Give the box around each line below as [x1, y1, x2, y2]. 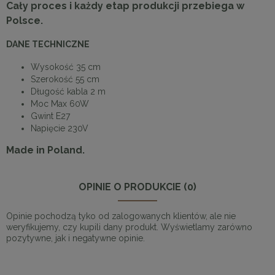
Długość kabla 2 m [31, 86, 106, 96]
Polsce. [6, 14, 43, 26]
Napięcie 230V [31, 123, 88, 133]
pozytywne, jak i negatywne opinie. [6, 233, 145, 243]
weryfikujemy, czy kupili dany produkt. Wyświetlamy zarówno [6, 222, 252, 232]
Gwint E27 [31, 110, 70, 121]
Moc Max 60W [31, 98, 89, 109]
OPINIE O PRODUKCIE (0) [79, 180, 196, 193]
